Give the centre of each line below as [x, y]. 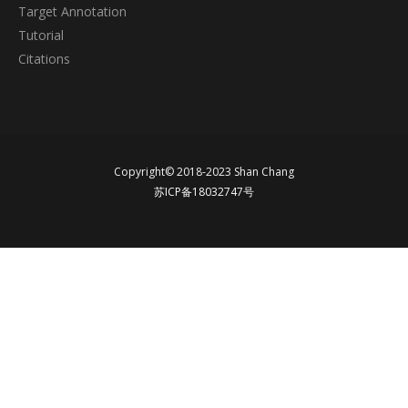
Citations [44, 59]
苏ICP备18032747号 [204, 192]
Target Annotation [72, 11]
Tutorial [41, 35]
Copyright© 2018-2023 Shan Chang [204, 172]
